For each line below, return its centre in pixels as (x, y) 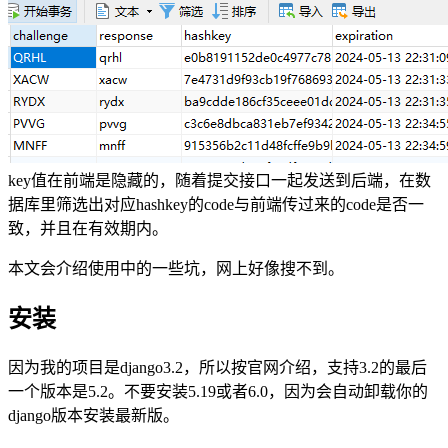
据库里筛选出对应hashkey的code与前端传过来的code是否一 (216, 205)
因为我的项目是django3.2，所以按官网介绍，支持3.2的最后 (217, 368)
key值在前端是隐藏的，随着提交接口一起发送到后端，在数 (219, 181)
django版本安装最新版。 (93, 416)
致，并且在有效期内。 (88, 229)
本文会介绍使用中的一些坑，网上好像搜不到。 (176, 269)
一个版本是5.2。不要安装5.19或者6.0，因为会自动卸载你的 (218, 392)
